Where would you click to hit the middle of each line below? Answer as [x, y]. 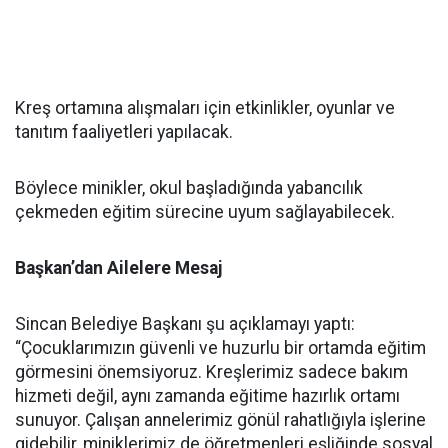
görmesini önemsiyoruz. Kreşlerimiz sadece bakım [211, 371]
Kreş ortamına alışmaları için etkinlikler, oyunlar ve [205, 107]
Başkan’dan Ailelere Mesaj [118, 267]
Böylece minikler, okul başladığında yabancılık [189, 187]
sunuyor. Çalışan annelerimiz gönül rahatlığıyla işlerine [220, 419]
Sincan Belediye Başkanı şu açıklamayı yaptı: [185, 323]
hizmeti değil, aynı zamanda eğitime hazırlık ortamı [207, 395]
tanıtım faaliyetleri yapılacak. [124, 131]
